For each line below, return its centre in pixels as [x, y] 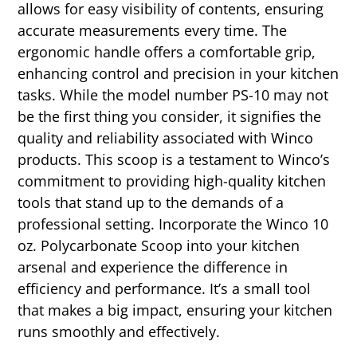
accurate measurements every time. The [153, 30]
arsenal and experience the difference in [153, 267]
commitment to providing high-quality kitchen [172, 180]
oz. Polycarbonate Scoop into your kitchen [159, 245]
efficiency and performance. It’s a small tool [165, 288]
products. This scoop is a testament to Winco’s [174, 159]
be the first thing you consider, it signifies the [170, 116]
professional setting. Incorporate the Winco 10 [173, 224]
